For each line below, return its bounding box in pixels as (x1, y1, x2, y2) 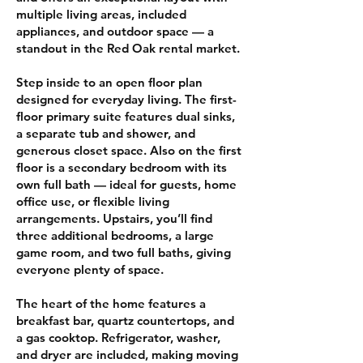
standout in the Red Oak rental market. (16, 41, 240, 56)
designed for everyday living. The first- (16, 92, 237, 107)
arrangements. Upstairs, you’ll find (16, 211, 212, 226)
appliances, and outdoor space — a (16, 23, 214, 39)
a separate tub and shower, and (16, 126, 195, 141)
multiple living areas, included (16, 6, 186, 22)
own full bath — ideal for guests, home (16, 177, 237, 192)
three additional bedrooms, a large (16, 228, 214, 243)
